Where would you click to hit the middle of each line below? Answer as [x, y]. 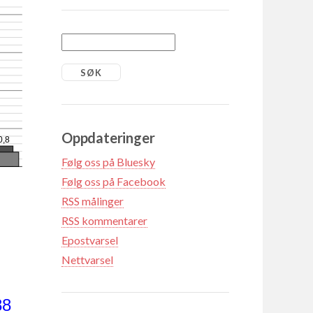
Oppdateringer [108, 137]
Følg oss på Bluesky [108, 161]
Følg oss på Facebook [114, 181]
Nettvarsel [87, 259]
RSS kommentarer [104, 220]
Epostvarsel [90, 240]
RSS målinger [93, 201]
